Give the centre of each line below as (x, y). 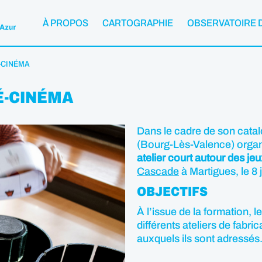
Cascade (158, 171)
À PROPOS (65, 23)
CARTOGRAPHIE (138, 23)
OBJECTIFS (172, 192)
